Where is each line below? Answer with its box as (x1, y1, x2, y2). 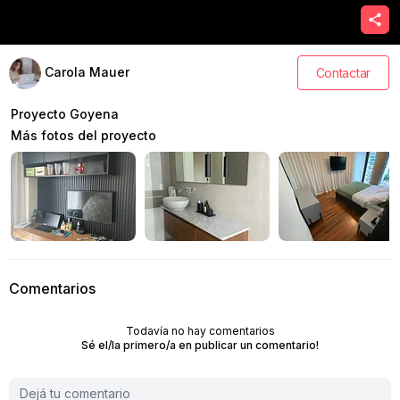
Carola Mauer (45, 63, 129, 79)
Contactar (315, 65, 371, 80)
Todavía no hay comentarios (125, 324, 275, 337)
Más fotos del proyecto (11, 128, 156, 143)
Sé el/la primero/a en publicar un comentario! (81, 338, 319, 352)
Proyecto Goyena (10, 106, 119, 121)
